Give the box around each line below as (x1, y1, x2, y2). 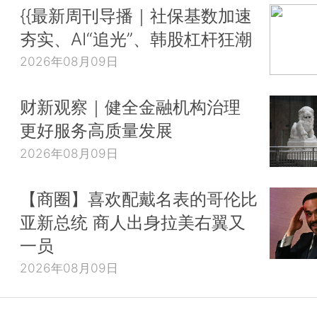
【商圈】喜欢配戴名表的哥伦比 (20, 188, 258, 209)
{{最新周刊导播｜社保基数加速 (20, 4, 252, 26)
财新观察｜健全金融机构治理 (20, 96, 241, 118)
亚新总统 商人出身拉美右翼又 (20, 211, 246, 233)
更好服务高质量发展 (20, 120, 173, 142)
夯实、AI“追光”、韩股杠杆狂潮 (20, 28, 252, 50)
